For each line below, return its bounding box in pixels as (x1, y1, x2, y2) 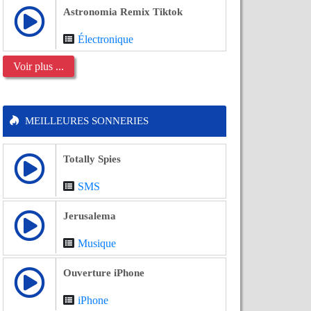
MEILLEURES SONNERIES (22, 115, 149, 126)
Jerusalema (63, 210, 116, 221)
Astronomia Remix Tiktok (63, 6, 183, 17)
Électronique (78, 33, 133, 45)
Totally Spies (63, 153, 121, 165)
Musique (78, 237, 116, 249)
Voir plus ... (13, 60, 64, 72)
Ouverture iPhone (63, 267, 144, 278)
